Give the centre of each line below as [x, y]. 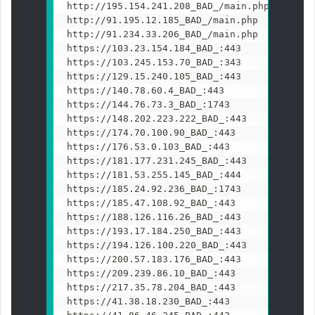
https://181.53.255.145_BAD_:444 [154, 174]
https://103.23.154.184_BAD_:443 [154, 48]
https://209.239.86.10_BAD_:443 [151, 273]
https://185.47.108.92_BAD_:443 [151, 202]
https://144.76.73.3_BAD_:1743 [148, 104]
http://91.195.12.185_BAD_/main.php [162, 20]
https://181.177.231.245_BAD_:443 [156, 160]
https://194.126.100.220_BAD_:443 [156, 245]
